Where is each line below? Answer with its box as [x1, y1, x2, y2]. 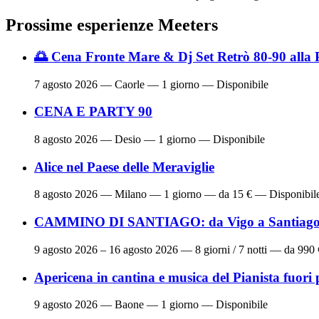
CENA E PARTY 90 [34, 104, 152, 120]
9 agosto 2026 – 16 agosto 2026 [34, 243, 178, 256]
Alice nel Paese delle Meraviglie [34, 159, 214, 174]
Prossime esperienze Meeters [6, 15, 218, 34]
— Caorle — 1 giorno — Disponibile [98, 78, 268, 90]
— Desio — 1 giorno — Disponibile [98, 133, 265, 146]
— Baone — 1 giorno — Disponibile [98, 298, 268, 311]
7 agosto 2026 [34, 78, 98, 90]
